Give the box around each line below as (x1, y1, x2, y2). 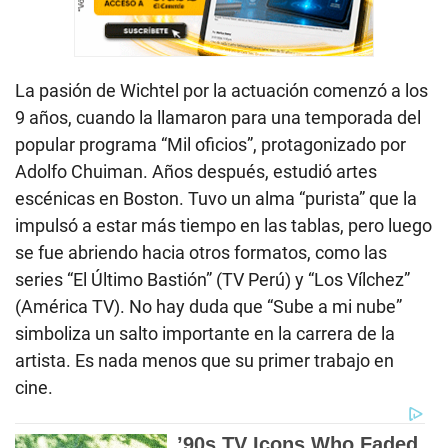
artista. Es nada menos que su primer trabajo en (15, 349, 394, 371)
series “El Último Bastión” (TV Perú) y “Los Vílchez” (15, 268, 410, 290)
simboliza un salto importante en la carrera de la (15, 322, 395, 344)
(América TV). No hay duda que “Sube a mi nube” (15, 295, 402, 317)
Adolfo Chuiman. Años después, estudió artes (15, 160, 377, 182)
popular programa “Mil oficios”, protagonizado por (15, 133, 406, 155)
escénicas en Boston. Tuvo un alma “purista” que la (15, 187, 417, 209)
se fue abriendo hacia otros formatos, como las (15, 241, 387, 263)
